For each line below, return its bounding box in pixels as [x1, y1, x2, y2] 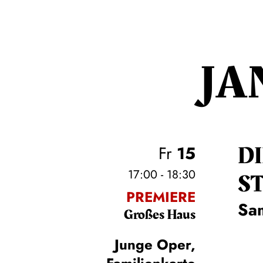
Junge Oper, [114, 234, 195, 255]
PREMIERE [126, 187, 195, 208]
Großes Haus [123, 204, 195, 226]
